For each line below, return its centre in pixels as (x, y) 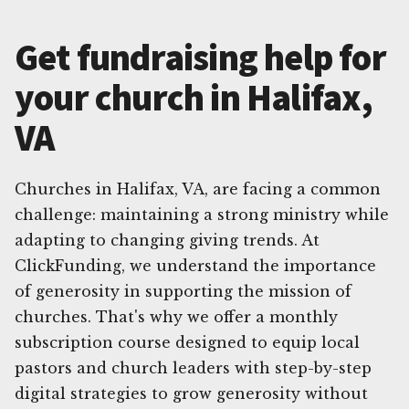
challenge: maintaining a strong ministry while (202, 214)
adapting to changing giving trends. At (167, 240)
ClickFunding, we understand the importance (195, 265)
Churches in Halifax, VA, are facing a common (198, 189)
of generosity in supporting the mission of (183, 291)
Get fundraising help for (200, 57)
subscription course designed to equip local (187, 342)
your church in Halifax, (194, 97)
